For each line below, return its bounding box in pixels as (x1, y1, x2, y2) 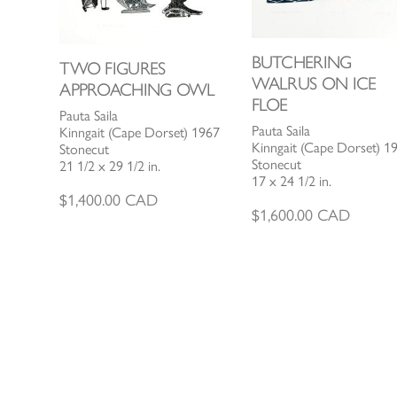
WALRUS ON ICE (251, 73, 377, 95)
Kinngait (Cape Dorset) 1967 (59, 123, 221, 141)
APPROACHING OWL (59, 78, 215, 100)
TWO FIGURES (59, 57, 166, 79)
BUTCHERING (251, 51, 352, 74)
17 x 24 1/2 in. (251, 173, 331, 191)
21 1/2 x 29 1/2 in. (59, 157, 161, 175)
